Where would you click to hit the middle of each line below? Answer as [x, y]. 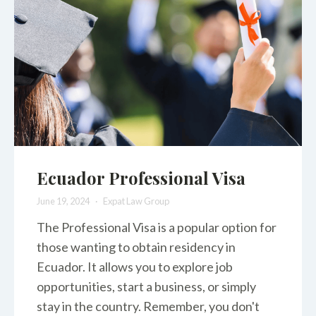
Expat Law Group [136, 201]
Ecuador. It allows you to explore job [135, 267]
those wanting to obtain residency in [136, 247]
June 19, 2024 [64, 201]
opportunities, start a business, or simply [146, 287]
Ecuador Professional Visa [141, 177]
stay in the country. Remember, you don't [148, 306]
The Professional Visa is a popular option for [157, 227]
